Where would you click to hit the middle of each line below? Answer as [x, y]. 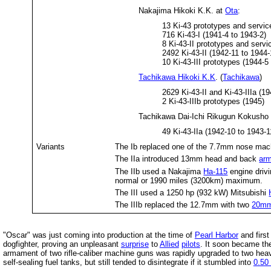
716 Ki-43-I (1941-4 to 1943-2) [214, 34]
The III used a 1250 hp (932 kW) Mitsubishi [192, 192]
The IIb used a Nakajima [159, 171]
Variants [51, 146]
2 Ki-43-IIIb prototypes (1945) [214, 101]
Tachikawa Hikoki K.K [177, 77]
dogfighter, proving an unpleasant [62, 244]
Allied [169, 244]
